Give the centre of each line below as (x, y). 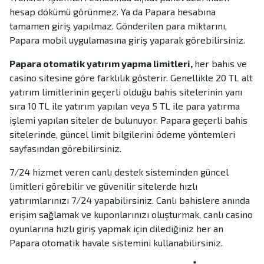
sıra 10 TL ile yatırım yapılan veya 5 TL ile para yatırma (125, 106)
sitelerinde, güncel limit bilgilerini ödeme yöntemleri (122, 134)
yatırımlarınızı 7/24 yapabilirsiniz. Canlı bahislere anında (130, 200)
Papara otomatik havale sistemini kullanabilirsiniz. (116, 243)
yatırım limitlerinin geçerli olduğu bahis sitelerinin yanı (126, 92)
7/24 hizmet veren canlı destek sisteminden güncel (119, 172)
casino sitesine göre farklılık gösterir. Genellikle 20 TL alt (131, 78)
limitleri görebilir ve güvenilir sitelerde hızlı (103, 186)
